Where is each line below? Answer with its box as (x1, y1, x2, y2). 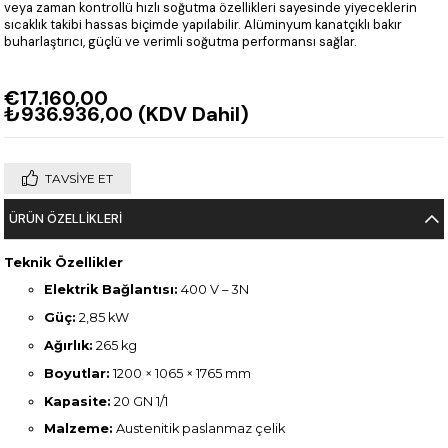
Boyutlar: (44, 365, 111, 381)
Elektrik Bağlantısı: (44, 282, 179, 298)
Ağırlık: (44, 338, 94, 354)
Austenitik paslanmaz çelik (113, 421, 286, 437)
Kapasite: (44, 393, 112, 409)
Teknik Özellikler (4, 254, 124, 270)
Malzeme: (44, 421, 114, 437)
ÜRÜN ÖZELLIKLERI (9, 209, 123, 227)
